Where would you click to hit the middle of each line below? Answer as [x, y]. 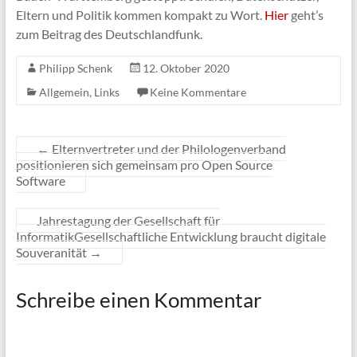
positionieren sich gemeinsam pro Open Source [144, 164]
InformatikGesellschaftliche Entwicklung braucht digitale [171, 236]
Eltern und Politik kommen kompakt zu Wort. [140, 14]
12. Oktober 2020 [186, 68]
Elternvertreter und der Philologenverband [167, 148]
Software [40, 180]
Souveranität [52, 252]
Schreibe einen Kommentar [138, 299]
